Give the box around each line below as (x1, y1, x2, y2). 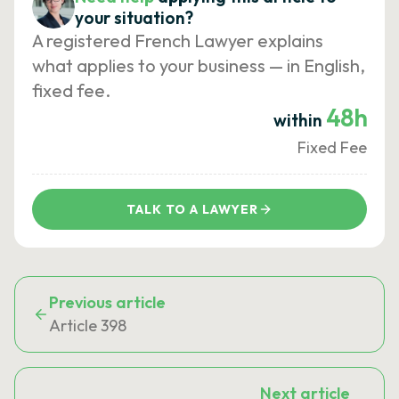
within (273, 110, 326, 131)
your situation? (75, 7, 193, 28)
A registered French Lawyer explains (32, 29, 323, 52)
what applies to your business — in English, (32, 54, 365, 77)
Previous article (49, 292, 166, 313)
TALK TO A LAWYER (126, 201, 259, 217)
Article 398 (49, 315, 126, 336)
